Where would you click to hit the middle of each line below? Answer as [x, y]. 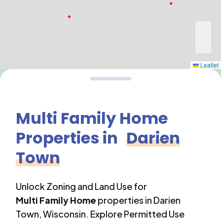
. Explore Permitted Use [135, 214]
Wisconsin [64, 214]
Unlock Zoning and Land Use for [81, 186]
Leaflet [209, 65]
